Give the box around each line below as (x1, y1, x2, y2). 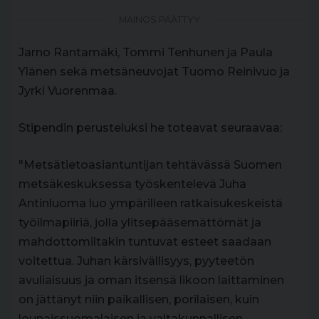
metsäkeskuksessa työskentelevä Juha (19, 177, 246, 191)
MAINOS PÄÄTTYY (117, 14, 202, 25)
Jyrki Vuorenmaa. (19, 83, 117, 98)
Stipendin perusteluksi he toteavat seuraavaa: (19, 120, 282, 135)
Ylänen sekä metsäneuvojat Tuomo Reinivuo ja (19, 64, 290, 78)
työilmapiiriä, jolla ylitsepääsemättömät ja (19, 215, 261, 229)
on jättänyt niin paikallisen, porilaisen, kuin (19, 292, 259, 306)
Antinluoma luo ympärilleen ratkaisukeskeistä (19, 196, 283, 210)
